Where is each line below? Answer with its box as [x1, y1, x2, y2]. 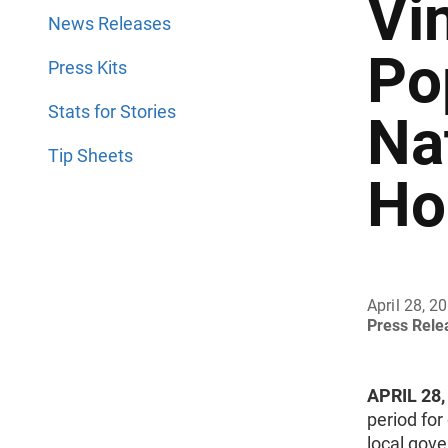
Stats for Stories [48, 101, 176, 122]
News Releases [48, 13, 171, 34]
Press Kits [48, 57, 127, 78]
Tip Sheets [48, 145, 133, 166]
